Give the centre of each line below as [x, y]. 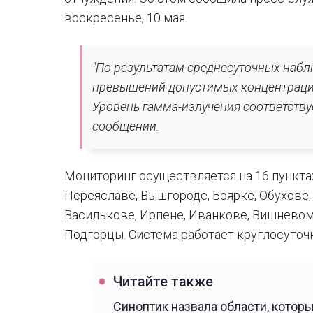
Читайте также [163, 282]
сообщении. [126, 126]
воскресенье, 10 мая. [126, 18]
